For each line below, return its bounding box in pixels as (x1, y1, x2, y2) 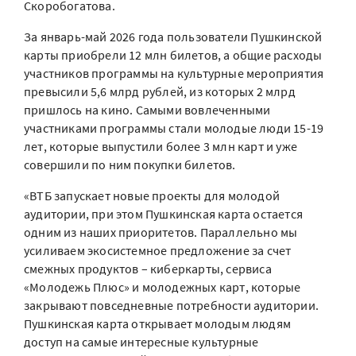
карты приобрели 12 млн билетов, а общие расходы (24, 47, 323, 63)
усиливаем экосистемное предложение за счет (24, 242, 292, 258)
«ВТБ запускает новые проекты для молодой (24, 188, 281, 203)
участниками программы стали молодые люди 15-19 (24, 120, 324, 136)
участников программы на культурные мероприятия (24, 65, 324, 81)
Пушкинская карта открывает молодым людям (24, 315, 292, 331)
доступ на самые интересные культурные (24, 334, 259, 350)
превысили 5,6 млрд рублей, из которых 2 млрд (24, 83, 296, 99)
